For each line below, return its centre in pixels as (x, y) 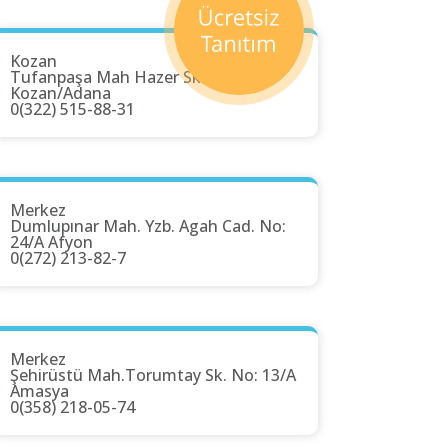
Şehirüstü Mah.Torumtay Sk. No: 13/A (153, 375)
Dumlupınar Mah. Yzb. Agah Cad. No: (148, 226)
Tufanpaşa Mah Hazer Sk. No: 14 (134, 77)
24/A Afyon (51, 242)
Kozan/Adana (60, 93)
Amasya (39, 391)
